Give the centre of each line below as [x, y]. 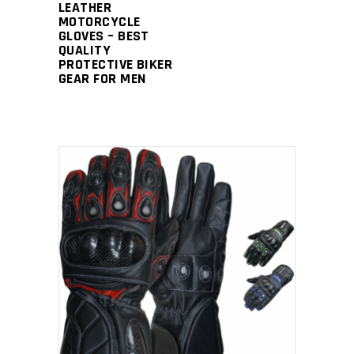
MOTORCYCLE [100, 22]
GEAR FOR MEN [102, 79]
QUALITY [85, 50]
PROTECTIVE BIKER [116, 64]
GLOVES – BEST [104, 36]
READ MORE [166, 264]
